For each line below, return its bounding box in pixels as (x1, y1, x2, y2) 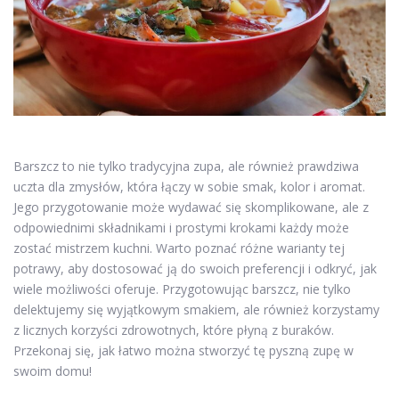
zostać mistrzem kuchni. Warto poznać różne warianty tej (13, 240, 345, 257)
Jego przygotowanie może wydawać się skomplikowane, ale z (13, 199, 369, 216)
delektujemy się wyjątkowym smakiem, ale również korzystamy (13, 301, 379, 319)
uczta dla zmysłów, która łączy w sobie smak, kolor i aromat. (13, 178, 365, 196)
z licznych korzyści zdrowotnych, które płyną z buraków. (13, 322, 334, 339)
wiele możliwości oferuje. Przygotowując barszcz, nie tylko (13, 281, 351, 298)
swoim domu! (13, 362, 92, 380)
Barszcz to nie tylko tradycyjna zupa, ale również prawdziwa (13, 158, 359, 175)
